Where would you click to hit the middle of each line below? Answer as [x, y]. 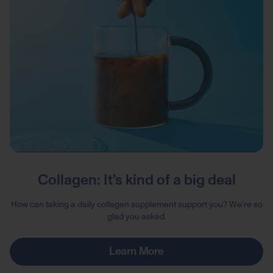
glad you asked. [136, 217]
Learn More [136, 252]
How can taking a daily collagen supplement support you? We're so [136, 205]
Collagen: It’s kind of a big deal [136, 180]
